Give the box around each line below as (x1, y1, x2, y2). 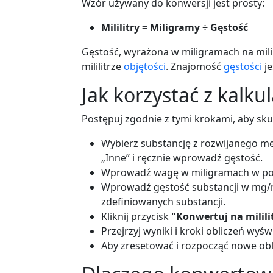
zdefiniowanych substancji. (101, 195, 225, 208)
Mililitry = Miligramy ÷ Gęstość (101, 21, 248, 34)
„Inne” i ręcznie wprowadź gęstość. (101, 151, 263, 165)
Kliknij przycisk (101, 210, 171, 223)
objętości (124, 60, 166, 73)
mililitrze (82, 60, 124, 73)
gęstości (224, 60, 262, 73)
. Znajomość (166, 60, 224, 73)
